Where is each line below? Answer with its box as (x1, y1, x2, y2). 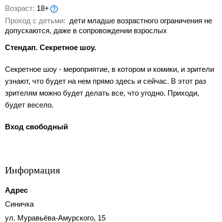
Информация (5, 163, 60, 177)
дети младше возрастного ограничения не (67, 16, 212, 25)
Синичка (5, 200, 34, 209)
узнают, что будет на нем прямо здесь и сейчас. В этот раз (5, 77, 206, 86)
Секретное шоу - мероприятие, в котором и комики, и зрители (5, 65, 214, 74)
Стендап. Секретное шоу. (5, 43, 96, 52)
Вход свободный (5, 122, 68, 131)
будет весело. (5, 101, 54, 110)
